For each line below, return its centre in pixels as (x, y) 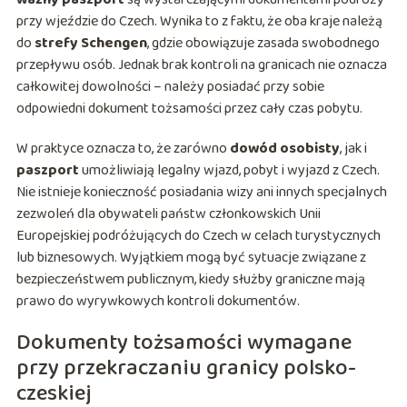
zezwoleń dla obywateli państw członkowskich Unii (168, 214)
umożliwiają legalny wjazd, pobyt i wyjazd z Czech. (229, 171)
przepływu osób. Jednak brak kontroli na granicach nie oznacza (201, 65)
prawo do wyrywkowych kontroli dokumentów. (158, 302)
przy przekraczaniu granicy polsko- (186, 369)
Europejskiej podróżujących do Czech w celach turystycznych (198, 236)
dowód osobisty (284, 149)
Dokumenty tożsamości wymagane (184, 343)
